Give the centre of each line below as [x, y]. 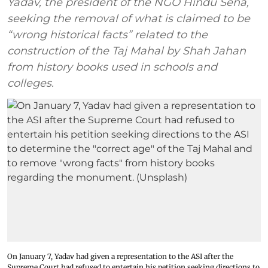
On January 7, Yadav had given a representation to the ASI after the [120, 256]
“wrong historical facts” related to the [107, 35]
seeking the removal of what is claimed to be [129, 19]
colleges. [31, 83]
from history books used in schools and [112, 67]
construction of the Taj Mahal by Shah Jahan [127, 51]
